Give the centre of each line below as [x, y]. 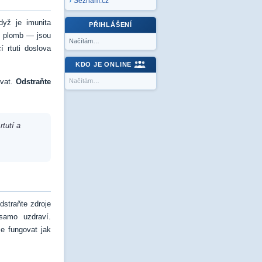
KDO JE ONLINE [104, 64]
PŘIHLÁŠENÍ [111, 25]
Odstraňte [33, 82]
